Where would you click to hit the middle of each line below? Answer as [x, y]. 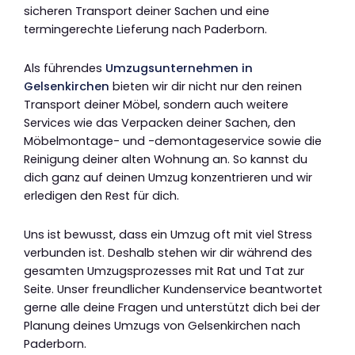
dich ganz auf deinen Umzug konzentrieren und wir [168, 178]
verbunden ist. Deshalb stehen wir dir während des [168, 252]
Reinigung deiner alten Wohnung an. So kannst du [166, 160]
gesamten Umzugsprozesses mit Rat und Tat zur [164, 271]
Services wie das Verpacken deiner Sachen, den [160, 123]
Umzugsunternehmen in [179, 69]
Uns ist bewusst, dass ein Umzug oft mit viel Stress [168, 234]
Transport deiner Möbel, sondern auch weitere [156, 105]
